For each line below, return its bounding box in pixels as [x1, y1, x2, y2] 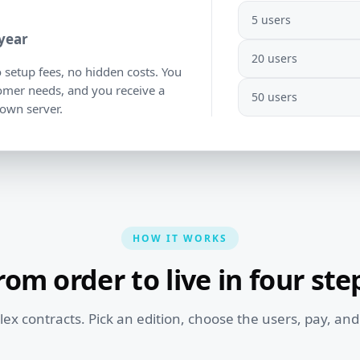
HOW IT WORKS [133, 231, 227, 246]
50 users [252, 89, 298, 105]
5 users [252, 12, 292, 28]
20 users [252, 51, 298, 67]
